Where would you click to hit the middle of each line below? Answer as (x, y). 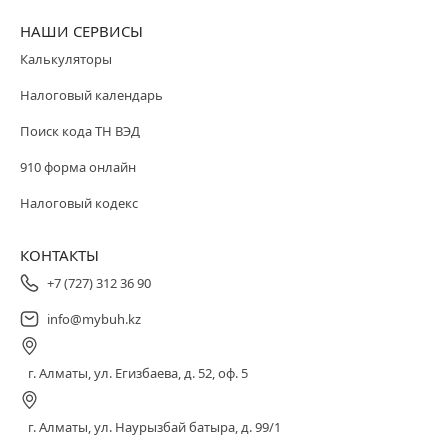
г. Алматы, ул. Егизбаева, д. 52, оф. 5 (138, 372)
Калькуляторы (66, 58)
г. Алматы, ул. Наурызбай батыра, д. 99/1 (154, 426)
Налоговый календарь (91, 94)
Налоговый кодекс (79, 202)
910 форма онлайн (78, 166)
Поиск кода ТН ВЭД (80, 130)
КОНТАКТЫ (59, 254)
